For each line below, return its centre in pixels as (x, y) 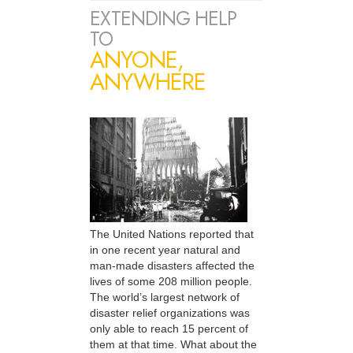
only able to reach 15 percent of (169, 329)
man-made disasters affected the (172, 266)
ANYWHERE (148, 82)
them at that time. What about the (173, 345)
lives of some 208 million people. (171, 282)
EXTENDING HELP (163, 19)
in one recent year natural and (165, 250)
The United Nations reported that (172, 234)
